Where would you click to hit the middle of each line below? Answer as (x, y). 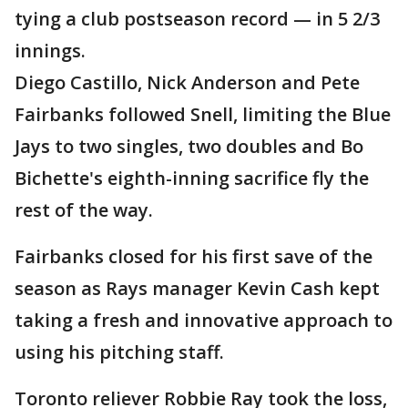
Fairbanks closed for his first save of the (194, 257)
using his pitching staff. (119, 352)
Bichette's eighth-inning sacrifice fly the (192, 178)
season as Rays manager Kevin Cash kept (197, 289)
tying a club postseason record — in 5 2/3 (197, 19)
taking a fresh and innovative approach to (204, 321)
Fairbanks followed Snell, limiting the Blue (203, 115)
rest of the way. (84, 210)
